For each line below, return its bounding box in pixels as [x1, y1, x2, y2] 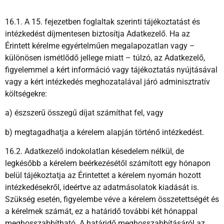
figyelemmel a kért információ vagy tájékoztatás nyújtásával [5, 65, 217, 75]
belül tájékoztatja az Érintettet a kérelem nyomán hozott [5, 170, 201, 180]
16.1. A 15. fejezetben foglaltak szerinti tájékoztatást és [5, 17, 200, 27]
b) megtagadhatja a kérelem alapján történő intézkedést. [5, 127, 204, 137]
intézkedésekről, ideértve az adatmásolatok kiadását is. [5, 182, 199, 192]
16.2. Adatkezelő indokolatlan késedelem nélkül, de [5, 146, 184, 156]
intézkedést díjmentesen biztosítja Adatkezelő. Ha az [5, 29, 190, 39]
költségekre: [5, 89, 47, 99]
